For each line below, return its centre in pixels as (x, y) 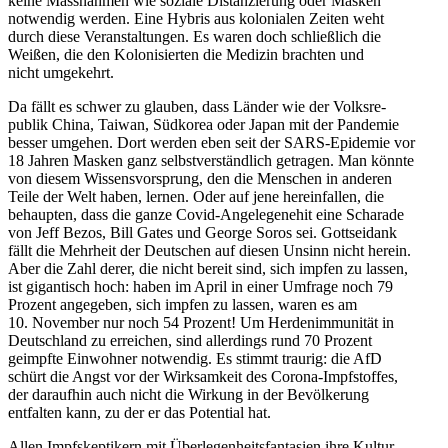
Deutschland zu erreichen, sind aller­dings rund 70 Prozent (190, 341)
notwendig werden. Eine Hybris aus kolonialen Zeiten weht (196, 19)
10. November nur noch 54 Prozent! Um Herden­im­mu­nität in (201, 323)
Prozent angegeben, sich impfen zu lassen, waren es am (182, 305)
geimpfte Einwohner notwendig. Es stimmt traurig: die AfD (195, 359)
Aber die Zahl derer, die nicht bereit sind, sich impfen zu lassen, (208, 269)
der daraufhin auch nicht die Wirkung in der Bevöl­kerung (188, 395)
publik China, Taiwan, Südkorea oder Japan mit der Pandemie (203, 125)
